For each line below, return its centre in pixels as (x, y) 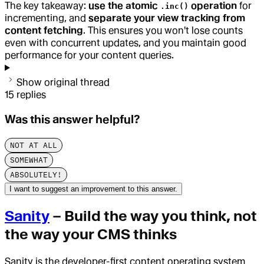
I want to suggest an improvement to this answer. (93, 189)
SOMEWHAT (29, 160)
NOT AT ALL (34, 145)
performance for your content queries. (89, 55)
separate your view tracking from (167, 18)
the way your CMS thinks (91, 234)
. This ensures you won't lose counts (163, 31)
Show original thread (63, 82)
